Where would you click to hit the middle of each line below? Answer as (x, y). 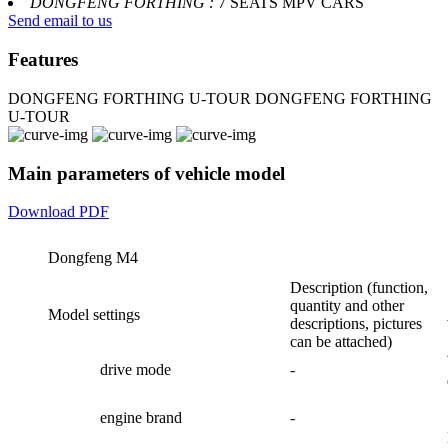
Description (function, (359, 288)
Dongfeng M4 (93, 258)
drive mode (135, 370)
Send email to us (60, 21)
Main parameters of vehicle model (146, 173)
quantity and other (347, 306)
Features (43, 60)
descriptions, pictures (356, 324)
